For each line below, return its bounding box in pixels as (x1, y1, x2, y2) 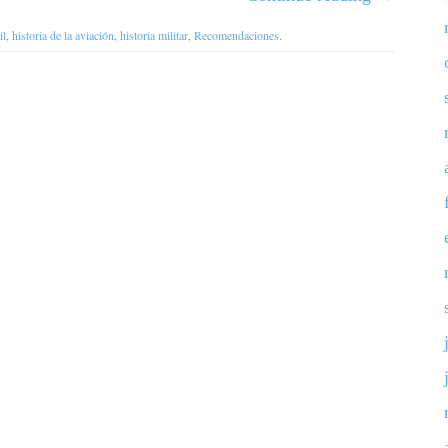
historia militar (120, 27, 188, 43)
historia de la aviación (12, 27, 114, 43)
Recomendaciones (194, 27, 279, 43)
